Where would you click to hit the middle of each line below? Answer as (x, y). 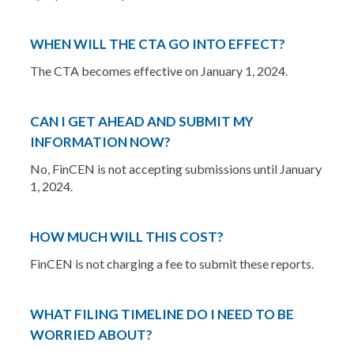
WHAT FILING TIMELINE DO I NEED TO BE (162, 314)
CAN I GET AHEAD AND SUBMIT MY (141, 121)
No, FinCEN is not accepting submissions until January (175, 169)
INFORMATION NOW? (100, 142)
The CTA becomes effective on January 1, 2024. (158, 71)
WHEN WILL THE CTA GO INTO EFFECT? (157, 44)
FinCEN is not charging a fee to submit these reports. (171, 264)
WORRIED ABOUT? (91, 335)
